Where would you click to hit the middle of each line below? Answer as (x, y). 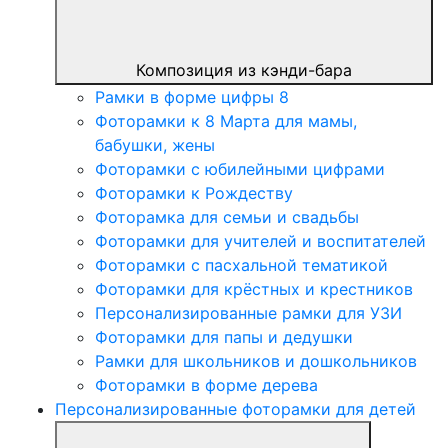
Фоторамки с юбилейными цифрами (240, 169)
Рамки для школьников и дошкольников (256, 361)
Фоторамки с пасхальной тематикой (241, 265)
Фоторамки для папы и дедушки (224, 337)
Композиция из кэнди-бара (244, 70)
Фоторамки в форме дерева (206, 385)
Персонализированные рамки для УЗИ (248, 313)
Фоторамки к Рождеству (194, 193)
